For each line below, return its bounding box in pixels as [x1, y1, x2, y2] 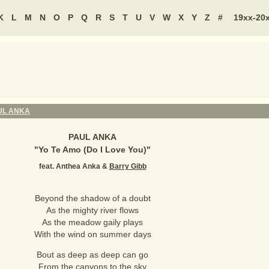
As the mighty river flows [46, 205, 139, 215]
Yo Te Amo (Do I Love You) [38, 145, 147, 154]
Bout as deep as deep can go [37, 250, 148, 259]
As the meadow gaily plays [42, 217, 143, 227]
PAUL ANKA [68, 132, 116, 142]
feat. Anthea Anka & [38, 162, 109, 171]
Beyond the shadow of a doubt [34, 193, 151, 203]
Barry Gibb [109, 162, 147, 171]
